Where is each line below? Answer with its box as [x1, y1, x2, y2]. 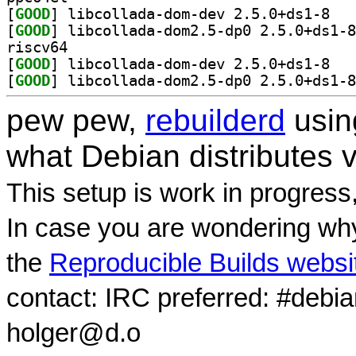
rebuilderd [145, 103, 285, 137]
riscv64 [6, 38, 68, 56]
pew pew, [6, 103, 145, 137]
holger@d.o [6, 318, 141, 347]
